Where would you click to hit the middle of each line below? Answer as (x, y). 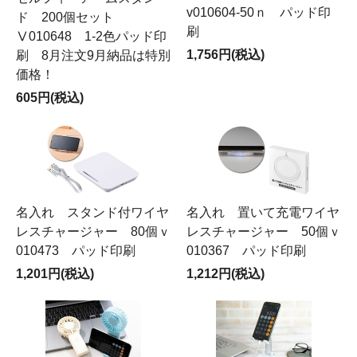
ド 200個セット (78, 17)
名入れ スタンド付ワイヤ (92, 212)
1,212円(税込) (226, 274)
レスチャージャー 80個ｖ (93, 231)
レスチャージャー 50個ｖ (264, 231)
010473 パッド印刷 (76, 251)
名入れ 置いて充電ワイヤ (263, 212)
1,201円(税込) (55, 274)
